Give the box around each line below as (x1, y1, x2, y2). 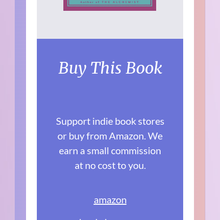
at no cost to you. (74, 159, 146, 171)
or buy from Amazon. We (57, 129, 163, 141)
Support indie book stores (55, 114, 165, 127)
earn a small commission (59, 144, 161, 156)
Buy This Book (58, 58, 162, 78)
